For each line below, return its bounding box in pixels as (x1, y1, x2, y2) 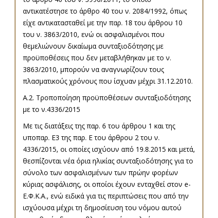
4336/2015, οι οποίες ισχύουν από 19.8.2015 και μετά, (23, 145, 195, 154)
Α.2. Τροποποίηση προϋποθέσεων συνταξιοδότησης (23, 93, 191, 103)
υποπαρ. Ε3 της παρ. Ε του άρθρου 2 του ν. (23, 133, 160, 143)
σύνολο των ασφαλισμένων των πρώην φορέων (23, 168, 178, 178)
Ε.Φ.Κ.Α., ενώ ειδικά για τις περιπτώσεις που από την (23, 191, 189, 201)
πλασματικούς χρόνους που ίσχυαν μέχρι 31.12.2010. (23, 76, 193, 86)
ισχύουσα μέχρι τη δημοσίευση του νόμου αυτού (23, 203, 182, 213)
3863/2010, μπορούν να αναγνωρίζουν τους (23, 65, 164, 74)
